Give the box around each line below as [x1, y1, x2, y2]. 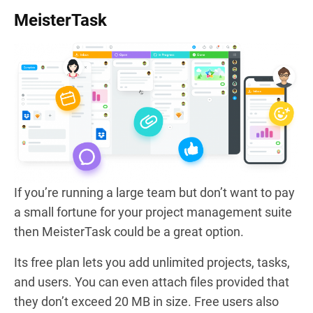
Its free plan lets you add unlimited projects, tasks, [14, 254, 290, 270]
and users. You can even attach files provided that [14, 274, 289, 289]
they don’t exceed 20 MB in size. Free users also [14, 293, 279, 309]
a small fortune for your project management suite [14, 204, 292, 219]
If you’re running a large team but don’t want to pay [14, 184, 295, 200]
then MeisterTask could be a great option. [14, 224, 244, 239]
